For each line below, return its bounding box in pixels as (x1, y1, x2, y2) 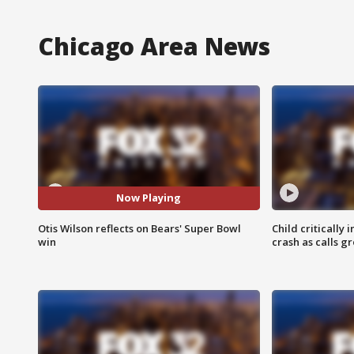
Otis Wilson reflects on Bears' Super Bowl (38, 220, 241, 235)
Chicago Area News (38, 29, 271, 62)
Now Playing (116, 190, 182, 205)
